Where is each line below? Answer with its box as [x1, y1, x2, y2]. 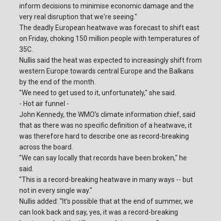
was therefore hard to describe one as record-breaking [19, 132, 189, 141]
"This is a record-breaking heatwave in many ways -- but [19, 176, 193, 184]
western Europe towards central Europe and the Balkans [19, 67, 194, 75]
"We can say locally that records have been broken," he [19, 154, 187, 162]
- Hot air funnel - [19, 100, 69, 108]
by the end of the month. [19, 78, 96, 86]
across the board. [19, 143, 73, 151]
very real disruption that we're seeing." [19, 13, 137, 21]
